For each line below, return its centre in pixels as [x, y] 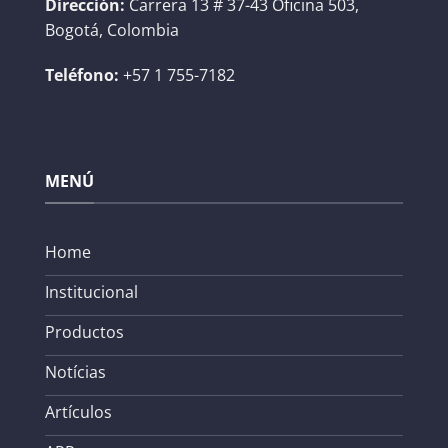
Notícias [75, 372]
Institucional [91, 292]
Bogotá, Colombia [112, 29]
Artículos [78, 412]
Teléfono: [82, 75]
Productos [84, 332]
